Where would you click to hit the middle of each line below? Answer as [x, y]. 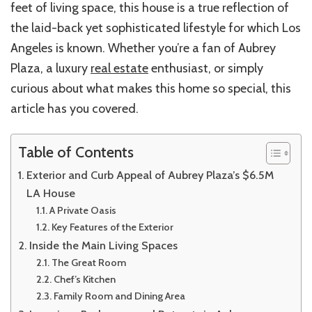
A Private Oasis [83, 210]
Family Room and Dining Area [119, 296]
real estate [119, 68]
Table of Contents [76, 152]
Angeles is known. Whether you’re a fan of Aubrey [143, 48]
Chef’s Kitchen [84, 279]
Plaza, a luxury [50, 68]
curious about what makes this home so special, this [151, 88]
